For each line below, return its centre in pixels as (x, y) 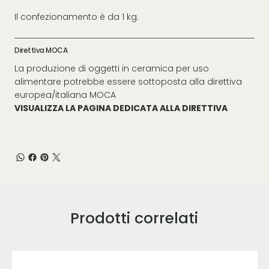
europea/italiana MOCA (65, 95)
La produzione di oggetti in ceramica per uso (112, 68)
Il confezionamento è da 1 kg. (77, 17)
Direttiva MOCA (41, 50)
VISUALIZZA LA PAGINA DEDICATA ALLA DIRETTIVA (121, 108)
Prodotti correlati (134, 218)
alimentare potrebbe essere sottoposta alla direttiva (128, 81)
